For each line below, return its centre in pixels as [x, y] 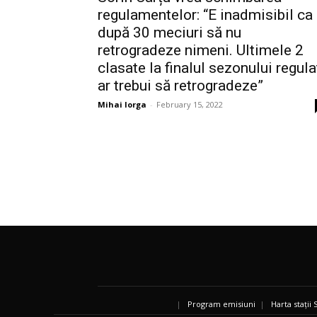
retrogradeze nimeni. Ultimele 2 [201, 51]
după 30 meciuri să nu [169, 33]
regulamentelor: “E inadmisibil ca [205, 15]
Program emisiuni [221, 304]
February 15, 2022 [190, 105]
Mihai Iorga [122, 105]
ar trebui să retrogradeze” [180, 86]
